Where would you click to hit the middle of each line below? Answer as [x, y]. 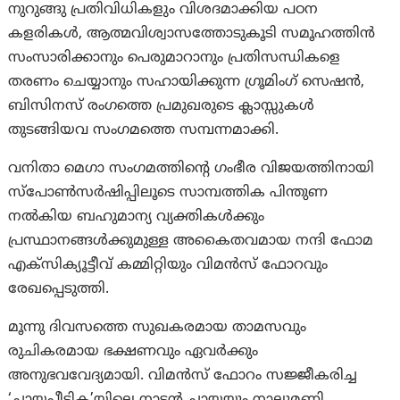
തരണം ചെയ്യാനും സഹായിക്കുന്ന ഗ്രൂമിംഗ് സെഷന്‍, [187, 82]
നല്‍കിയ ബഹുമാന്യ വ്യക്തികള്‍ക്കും [137, 217]
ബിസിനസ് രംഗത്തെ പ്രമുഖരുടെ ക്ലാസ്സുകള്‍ [162, 106]
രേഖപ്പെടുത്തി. [59, 289]
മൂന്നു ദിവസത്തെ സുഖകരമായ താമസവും [158, 327]
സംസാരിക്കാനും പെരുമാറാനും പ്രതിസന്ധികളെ [175, 58]
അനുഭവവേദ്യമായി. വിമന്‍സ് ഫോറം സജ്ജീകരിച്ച [183, 375]
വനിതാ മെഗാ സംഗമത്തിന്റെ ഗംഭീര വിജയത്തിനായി [192, 168]
